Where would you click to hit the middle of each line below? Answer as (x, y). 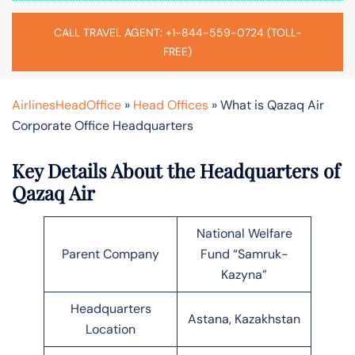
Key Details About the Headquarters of (176, 170)
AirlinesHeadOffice (67, 105)
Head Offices (171, 105)
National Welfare (244, 233)
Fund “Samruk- (244, 254)
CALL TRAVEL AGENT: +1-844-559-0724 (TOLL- (177, 32)
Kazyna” (244, 274)
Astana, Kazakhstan (244, 319)
